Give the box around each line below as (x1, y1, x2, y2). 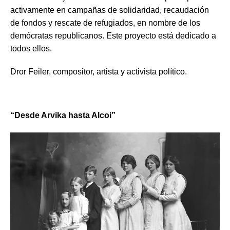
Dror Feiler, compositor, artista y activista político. (10, 67, 187, 76)
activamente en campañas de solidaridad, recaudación (10, 6, 209, 15)
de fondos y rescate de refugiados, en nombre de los (10, 18, 200, 28)
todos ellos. (10, 44, 52, 53)
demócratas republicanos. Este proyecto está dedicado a (10, 31, 216, 41)
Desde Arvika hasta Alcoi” (14, 111, 116, 120)
